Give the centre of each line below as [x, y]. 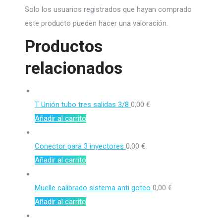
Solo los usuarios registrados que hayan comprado [108, 9]
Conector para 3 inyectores [80, 146]
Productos [64, 46]
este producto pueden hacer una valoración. [96, 23]
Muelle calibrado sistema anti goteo [94, 188]
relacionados [74, 68]
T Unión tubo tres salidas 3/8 [83, 105]
